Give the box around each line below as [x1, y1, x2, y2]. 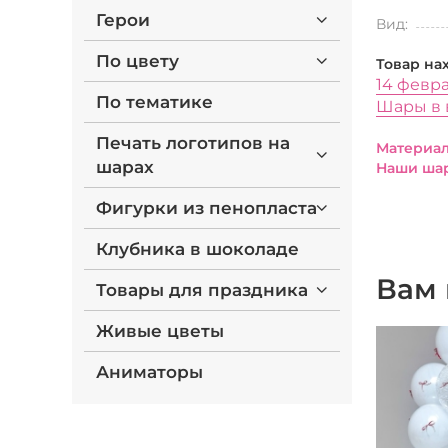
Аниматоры [96, 362, 203, 382]
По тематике [96, 92, 213, 112]
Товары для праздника [96, 280, 308, 300]
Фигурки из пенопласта [96, 198, 317, 218]
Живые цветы [96, 321, 224, 341]
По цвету [96, 51, 179, 71]
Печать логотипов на [96, 133, 290, 153]
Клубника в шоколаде [96, 239, 299, 259]
